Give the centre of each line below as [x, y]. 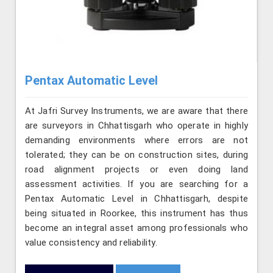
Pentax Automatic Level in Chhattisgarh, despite [136, 198]
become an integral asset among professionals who [136, 228]
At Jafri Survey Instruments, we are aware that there [136, 111]
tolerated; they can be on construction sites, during [136, 154]
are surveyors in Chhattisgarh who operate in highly [136, 125]
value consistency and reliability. [91, 242]
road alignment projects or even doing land [136, 169]
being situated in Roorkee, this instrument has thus [136, 213]
